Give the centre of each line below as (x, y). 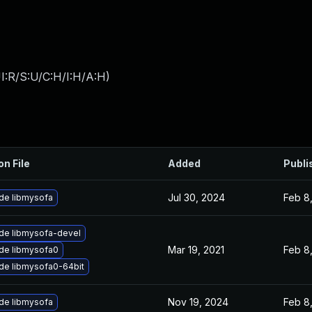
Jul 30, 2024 (196, 197)
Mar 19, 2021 (196, 250)
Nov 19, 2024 (198, 302)
